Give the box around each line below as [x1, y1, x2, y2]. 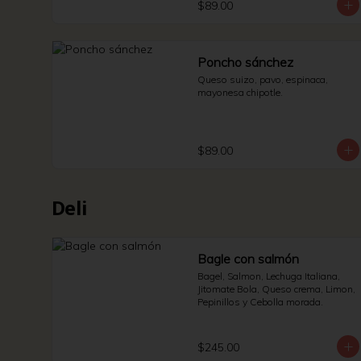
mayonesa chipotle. [197, 86, 283, 98]
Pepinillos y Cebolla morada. [197, 296, 323, 308]
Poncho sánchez [197, 54, 293, 70]
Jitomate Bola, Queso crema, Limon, [197, 283, 355, 295]
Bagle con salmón [197, 251, 299, 267]
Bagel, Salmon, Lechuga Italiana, [197, 270, 340, 282]
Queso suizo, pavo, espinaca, [197, 73, 328, 85]
